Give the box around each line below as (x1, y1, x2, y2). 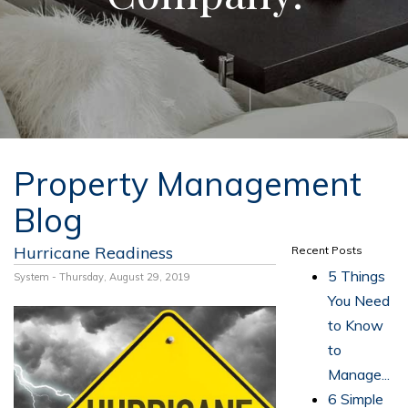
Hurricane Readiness (14, 242, 173, 263)
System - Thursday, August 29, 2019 (14, 270, 190, 283)
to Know (328, 316, 384, 334)
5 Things (328, 267, 386, 285)
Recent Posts (291, 243, 363, 257)
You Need (328, 291, 391, 310)
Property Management (14, 163, 362, 204)
